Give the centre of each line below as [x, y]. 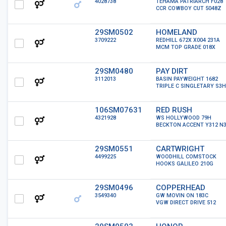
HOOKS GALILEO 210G [185, 164]
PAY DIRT [172, 71]
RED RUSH [174, 110]
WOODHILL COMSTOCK [186, 157]
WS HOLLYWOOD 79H [184, 118]
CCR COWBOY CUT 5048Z [189, 8]
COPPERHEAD [181, 188]
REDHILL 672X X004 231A [188, 40]
